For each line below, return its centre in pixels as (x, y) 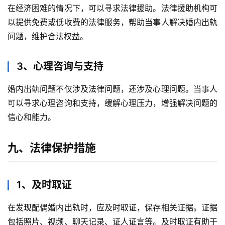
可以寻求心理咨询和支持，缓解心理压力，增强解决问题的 (113, 103)
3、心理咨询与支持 (60, 67)
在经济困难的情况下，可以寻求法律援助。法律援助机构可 (113, 8)
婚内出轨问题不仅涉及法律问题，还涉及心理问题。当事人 (113, 89)
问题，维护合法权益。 (48, 36)
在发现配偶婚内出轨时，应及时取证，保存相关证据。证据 (113, 208)
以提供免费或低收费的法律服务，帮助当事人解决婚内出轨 (113, 22)
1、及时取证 (44, 185)
